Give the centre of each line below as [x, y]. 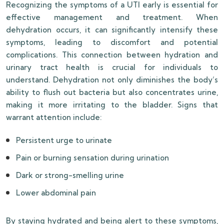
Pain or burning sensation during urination [92, 158]
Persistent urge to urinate [64, 140]
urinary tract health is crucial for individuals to [112, 67]
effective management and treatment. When [112, 17]
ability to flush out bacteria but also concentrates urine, [112, 92]
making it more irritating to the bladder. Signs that [112, 105]
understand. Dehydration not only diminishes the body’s [112, 80]
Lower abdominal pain [56, 193]
